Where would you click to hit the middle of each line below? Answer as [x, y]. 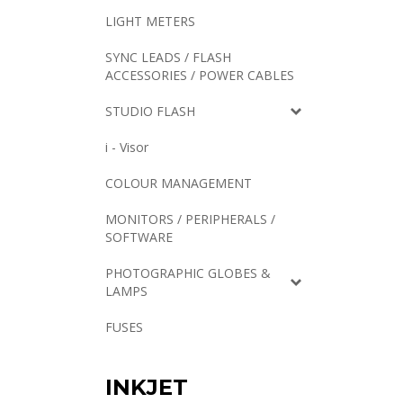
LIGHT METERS [150, 21]
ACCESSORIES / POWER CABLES [200, 75]
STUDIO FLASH [150, 111]
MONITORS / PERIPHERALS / [190, 219]
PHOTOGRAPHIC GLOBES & [188, 273]
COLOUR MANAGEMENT [179, 183]
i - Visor [127, 147]
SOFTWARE [139, 237]
